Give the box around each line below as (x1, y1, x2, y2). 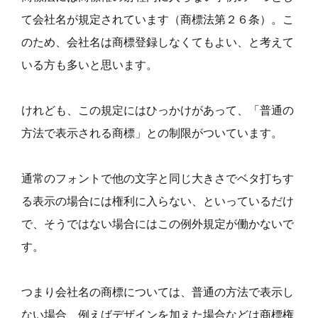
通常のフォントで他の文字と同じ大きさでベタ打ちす (21, 170, 294, 185)
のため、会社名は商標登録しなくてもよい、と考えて (21, 34, 294, 49)
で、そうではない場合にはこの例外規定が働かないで (21, 216, 294, 231)
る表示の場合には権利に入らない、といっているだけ (21, 193, 294, 208)
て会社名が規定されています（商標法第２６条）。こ (21, 11, 294, 26)
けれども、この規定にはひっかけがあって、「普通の (21, 102, 294, 117)
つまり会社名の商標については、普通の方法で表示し (21, 284, 294, 299)
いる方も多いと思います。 (21, 57, 158, 72)
